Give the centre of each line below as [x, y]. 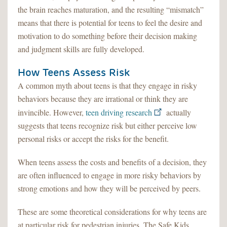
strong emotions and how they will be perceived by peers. [109, 188]
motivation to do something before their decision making [107, 35]
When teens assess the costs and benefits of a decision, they [112, 162]
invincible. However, [52, 112]
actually [178, 112]
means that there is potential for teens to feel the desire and [110, 22]
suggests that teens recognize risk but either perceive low [107, 125]
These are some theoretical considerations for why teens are [112, 211]
